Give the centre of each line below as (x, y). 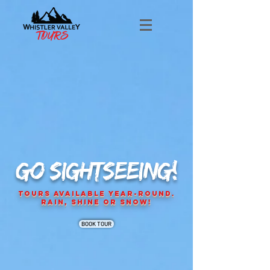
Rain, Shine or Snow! (96, 202)
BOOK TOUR (96, 224)
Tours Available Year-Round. (96, 193)
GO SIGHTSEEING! (96, 170)
